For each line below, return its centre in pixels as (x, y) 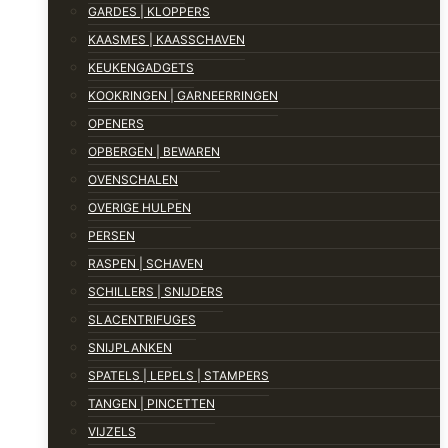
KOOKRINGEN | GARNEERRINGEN (183, 96)
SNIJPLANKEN (130, 348)
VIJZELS (112, 432)
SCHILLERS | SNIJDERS (155, 292)
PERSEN (111, 236)
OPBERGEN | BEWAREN (154, 152)
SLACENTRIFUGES (142, 320)
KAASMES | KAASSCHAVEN (166, 40)
